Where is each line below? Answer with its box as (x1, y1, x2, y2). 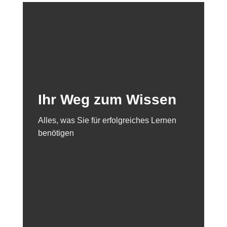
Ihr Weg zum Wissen (38, 91, 176, 107)
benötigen (38, 128, 74, 137)
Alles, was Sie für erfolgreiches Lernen (38, 116, 176, 125)
